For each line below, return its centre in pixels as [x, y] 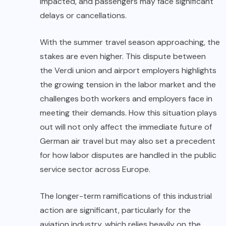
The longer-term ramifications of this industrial [126, 196]
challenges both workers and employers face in [126, 99]
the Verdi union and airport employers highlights [128, 71]
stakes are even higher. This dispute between [123, 56]
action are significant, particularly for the [115, 210]
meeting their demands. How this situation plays [128, 113]
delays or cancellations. [83, 16]
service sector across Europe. [95, 169]
